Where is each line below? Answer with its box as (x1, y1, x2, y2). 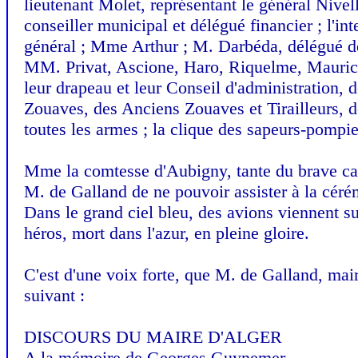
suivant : (24, 285, 85, 305)
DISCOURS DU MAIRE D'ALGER (24, 327, 282, 347)
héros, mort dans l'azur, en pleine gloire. (24, 223, 309, 243)
